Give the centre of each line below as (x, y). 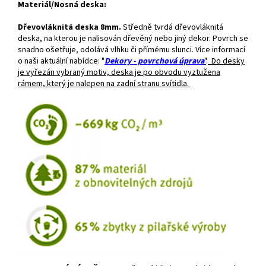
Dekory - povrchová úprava (154, 61)
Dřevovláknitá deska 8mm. (69, 27)
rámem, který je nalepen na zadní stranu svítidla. (103, 83)
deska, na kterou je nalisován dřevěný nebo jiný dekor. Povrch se (133, 38)
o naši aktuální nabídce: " (61, 61)
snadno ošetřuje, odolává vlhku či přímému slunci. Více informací (132, 50)
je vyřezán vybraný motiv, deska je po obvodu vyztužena (119, 72)
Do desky (228, 61)
